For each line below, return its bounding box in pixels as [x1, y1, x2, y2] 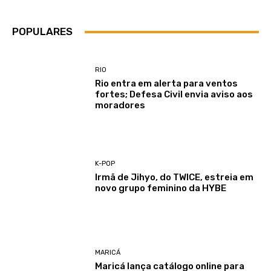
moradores [95, 99, 146, 111]
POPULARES [12, 25, 73, 38]
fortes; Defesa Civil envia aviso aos [95, 88, 253, 100]
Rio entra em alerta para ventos [95, 77, 238, 89]
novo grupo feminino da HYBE [95, 183, 227, 194]
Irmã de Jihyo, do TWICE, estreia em [95, 172, 254, 183]
